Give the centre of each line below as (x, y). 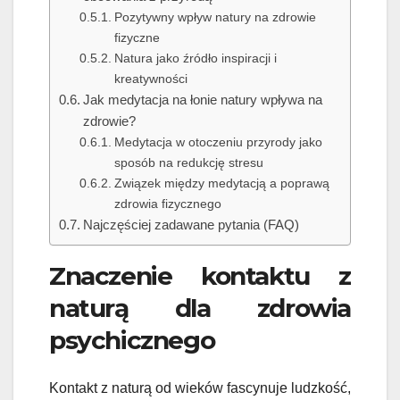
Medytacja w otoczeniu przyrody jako (218, 142)
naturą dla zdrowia (200, 308)
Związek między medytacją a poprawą (221, 183)
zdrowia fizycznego (167, 203)
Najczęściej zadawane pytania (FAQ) (192, 224)
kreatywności (150, 78)
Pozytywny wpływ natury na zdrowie (215, 17)
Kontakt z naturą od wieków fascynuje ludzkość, (200, 388)
